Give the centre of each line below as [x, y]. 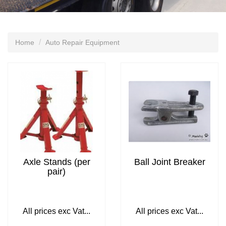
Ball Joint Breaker [169, 162]
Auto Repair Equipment [82, 42]
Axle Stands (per [56, 162]
